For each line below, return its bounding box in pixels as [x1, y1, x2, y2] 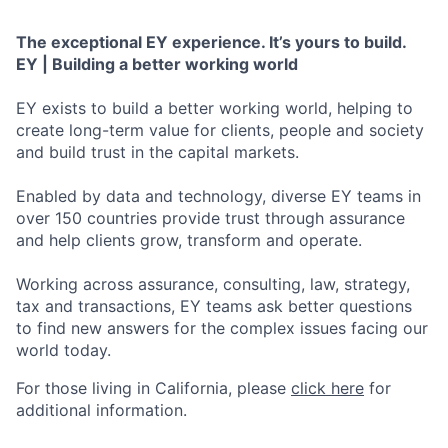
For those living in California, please [16, 378, 291, 398]
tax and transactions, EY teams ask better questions [16, 296, 412, 316]
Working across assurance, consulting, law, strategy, [16, 274, 410, 294]
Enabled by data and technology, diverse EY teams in [16, 186, 421, 206]
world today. [16, 340, 111, 360]
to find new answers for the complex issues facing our [16, 318, 428, 338]
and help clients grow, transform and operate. [16, 230, 362, 250]
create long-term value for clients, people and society [16, 120, 424, 140]
